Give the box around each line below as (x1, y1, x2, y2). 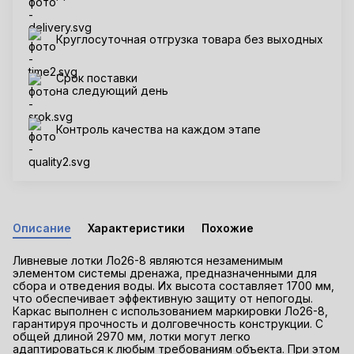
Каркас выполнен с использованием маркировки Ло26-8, (13, 303, 328, 318)
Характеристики (88, 220, 185, 235)
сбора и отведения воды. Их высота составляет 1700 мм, (13, 278, 334, 292)
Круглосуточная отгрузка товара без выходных (56, 32, 323, 46)
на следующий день (56, 83, 168, 97)
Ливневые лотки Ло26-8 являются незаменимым (13, 253, 283, 267)
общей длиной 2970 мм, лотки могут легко (13, 329, 250, 343)
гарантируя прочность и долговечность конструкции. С (13, 316, 323, 330)
